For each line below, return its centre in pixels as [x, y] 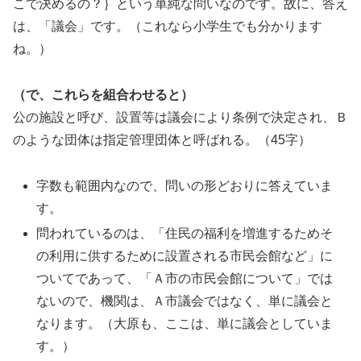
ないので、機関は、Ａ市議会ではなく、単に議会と [185, 301]
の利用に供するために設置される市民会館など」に [185, 255]
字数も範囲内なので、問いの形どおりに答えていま [185, 185]
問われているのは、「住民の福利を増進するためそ [185, 233]
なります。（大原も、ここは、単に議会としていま [185, 323]
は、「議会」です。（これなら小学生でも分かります [168, 27]
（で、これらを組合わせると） [103, 94]
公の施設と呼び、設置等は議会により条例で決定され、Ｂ [180, 117]
